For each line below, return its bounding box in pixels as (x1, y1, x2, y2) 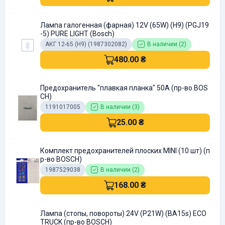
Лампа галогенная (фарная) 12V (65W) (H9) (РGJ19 (40, 21, 209, 29)
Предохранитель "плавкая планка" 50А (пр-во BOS (40, 84, 208, 92)
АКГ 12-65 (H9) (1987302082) (45, 41, 127, 48)
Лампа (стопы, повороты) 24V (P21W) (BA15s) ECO (40, 209, 206, 217)
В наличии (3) (100, 103, 140, 110)
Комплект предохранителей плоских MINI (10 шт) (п (40, 147, 210, 155)
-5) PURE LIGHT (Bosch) (40, 30, 115, 38)
